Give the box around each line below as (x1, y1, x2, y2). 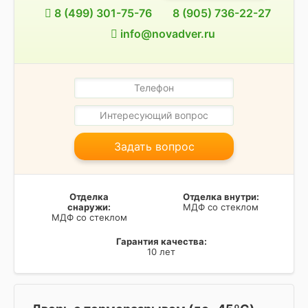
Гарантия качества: (115, 235, 207, 247)
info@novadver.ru (117, 26, 215, 41)
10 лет (147, 245, 175, 257)
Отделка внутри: (182, 190, 259, 202)
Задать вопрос (113, 139, 195, 153)
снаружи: (67, 201, 111, 212)
